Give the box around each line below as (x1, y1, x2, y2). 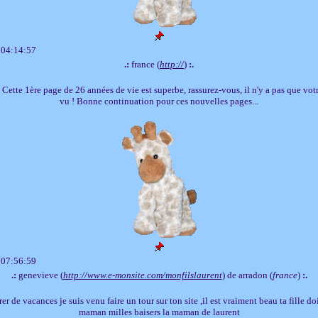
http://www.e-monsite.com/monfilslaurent (62, 269, 222, 280)
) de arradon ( (221, 269, 273, 280)
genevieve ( (16, 269, 63, 280)
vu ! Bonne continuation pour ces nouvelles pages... (60, 95, 258, 106)
